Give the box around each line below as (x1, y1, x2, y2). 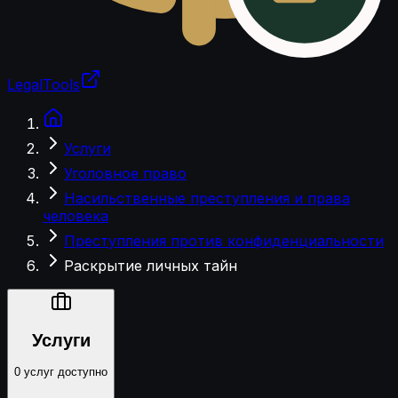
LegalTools (7, 76, 80, 93)
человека (43, 207, 108, 225)
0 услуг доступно (14, 365, 107, 379)
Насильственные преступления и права (64, 189, 350, 207)
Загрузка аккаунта (6, 92, 138, 110)
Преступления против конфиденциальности (64, 232, 384, 250)
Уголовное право (64, 164, 187, 182)
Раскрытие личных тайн (64, 257, 237, 275)
